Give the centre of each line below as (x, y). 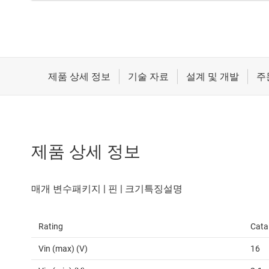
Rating (51, 227)
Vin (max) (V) (63, 249)
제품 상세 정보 (86, 152)
